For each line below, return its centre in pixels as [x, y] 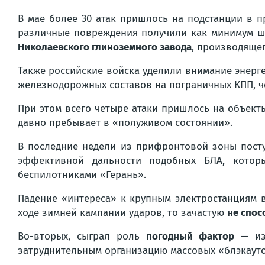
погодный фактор [190, 236]
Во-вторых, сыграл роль [82, 236]
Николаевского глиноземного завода [105, 47]
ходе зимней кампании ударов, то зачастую [122, 213]
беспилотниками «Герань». [82, 175]
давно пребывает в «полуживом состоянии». [125, 123]
